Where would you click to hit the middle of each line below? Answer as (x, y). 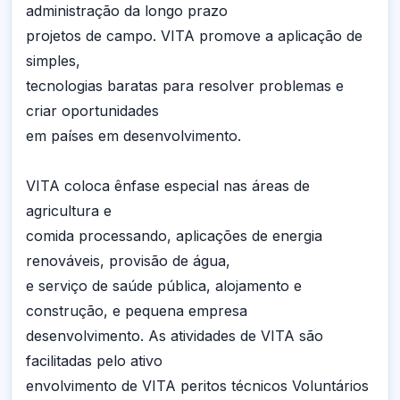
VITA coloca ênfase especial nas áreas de (168, 186)
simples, (53, 61)
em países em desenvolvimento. (133, 136)
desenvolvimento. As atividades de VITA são (175, 336)
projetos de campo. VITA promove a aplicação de (194, 36)
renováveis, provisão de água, (128, 261)
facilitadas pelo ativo (94, 361)
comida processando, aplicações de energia (174, 236)
